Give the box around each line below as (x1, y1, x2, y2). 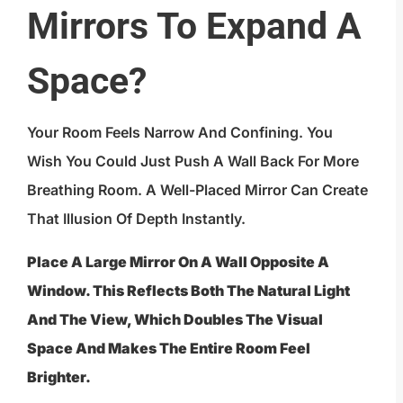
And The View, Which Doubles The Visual (27, 309, 323, 328)
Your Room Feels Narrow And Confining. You (27, 122, 333, 141)
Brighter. (27, 367, 91, 386)
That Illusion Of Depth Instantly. (27, 209, 246, 228)
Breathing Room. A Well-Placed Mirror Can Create (27, 180, 368, 199)
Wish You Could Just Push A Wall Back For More (27, 151, 359, 170)
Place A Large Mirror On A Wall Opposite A (27, 252, 329, 271)
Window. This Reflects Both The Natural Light (27, 281, 350, 300)
